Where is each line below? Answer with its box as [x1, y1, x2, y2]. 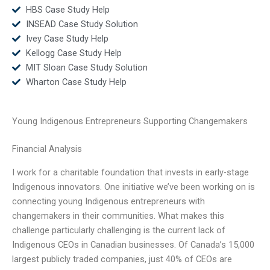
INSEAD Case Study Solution [25, 18, 138, 30]
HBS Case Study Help [25, 4, 110, 15]
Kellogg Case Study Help [25, 47, 122, 58]
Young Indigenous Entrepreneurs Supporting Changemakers [12, 116, 248, 127]
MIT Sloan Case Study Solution [25, 61, 148, 73]
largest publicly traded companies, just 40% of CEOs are [12, 253, 232, 265]
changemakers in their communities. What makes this [12, 210, 224, 221]
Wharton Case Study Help [25, 76, 127, 87]
